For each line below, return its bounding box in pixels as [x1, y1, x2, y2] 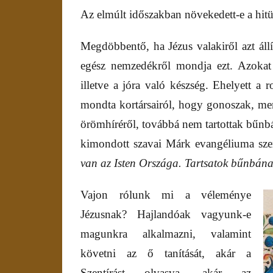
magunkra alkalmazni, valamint [80, 227, 251, 241]
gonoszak [207, 98, 251, 112]
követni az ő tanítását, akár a [80, 247, 251, 260]
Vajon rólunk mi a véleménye [80, 188, 251, 202]
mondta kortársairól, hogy [80, 98, 203, 112]
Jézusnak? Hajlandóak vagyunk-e [80, 208, 251, 221]
